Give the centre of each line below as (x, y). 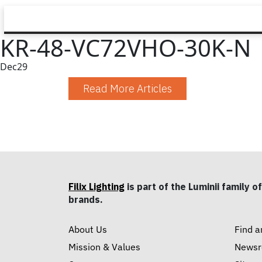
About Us (88, 230)
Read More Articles (127, 89)
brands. (86, 199)
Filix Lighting (96, 187)
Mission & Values (104, 247)
